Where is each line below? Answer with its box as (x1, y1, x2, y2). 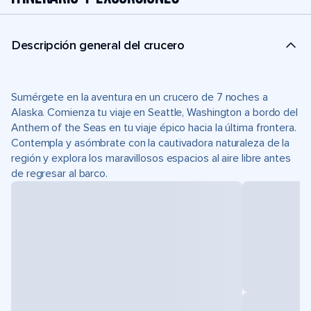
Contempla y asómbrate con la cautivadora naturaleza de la (11, 136, 290, 150)
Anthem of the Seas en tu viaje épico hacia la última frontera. (11, 121, 296, 135)
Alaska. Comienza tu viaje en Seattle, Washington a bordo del (11, 106, 298, 119)
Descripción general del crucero (12, 37, 185, 53)
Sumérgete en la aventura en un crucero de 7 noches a (11, 90, 268, 104)
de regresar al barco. (11, 167, 108, 180)
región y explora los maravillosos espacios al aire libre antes (11, 151, 291, 165)
